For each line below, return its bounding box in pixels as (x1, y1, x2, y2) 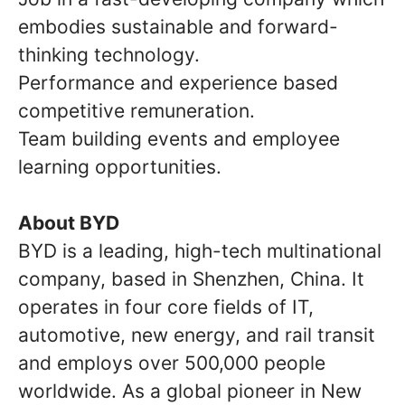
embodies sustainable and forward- (18, 14, 338, 38)
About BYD (18, 211, 119, 234)
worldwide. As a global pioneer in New (18, 379, 362, 402)
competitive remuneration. (18, 99, 255, 122)
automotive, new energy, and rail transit (18, 323, 375, 346)
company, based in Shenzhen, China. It (18, 267, 364, 290)
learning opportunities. (18, 155, 221, 178)
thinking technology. (18, 42, 200, 66)
